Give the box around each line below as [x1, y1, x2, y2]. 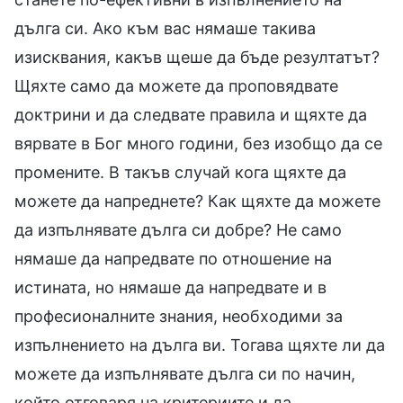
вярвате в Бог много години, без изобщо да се [14, 133, 382, 153]
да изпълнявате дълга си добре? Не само [14, 219, 342, 239]
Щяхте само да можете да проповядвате [14, 76, 338, 95]
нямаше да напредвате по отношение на [14, 248, 332, 268]
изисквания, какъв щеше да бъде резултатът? [14, 47, 380, 67]
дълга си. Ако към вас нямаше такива [14, 18, 316, 38]
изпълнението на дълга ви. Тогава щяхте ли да [14, 335, 385, 354]
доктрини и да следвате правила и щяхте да [14, 104, 367, 124]
